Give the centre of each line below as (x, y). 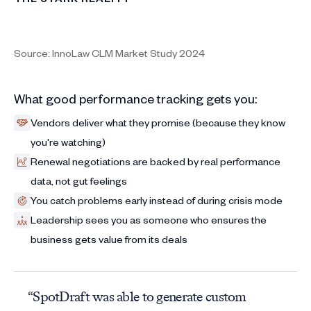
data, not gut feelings (79, 180)
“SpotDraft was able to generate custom (137, 296)
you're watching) (68, 142)
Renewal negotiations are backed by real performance (155, 161)
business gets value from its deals (109, 239)
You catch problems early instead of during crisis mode (157, 200)
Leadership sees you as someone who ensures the (149, 219)
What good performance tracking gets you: (135, 98)
